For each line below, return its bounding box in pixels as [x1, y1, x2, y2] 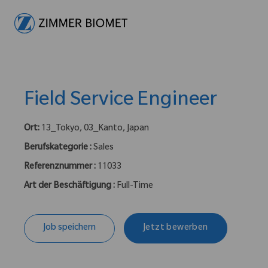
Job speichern [43, 223, 96, 233]
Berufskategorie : [24, 144, 93, 154]
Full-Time [117, 182, 153, 192]
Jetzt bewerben [143, 223, 208, 233]
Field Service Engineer [24, 90, 217, 112]
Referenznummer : [24, 163, 98, 173]
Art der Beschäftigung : [24, 182, 117, 192]
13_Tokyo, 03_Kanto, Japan [41, 124, 149, 135]
